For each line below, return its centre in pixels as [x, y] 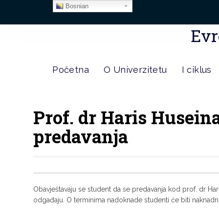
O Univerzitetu [135, 70]
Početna [71, 70]
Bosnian [76, 6]
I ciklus [197, 70]
